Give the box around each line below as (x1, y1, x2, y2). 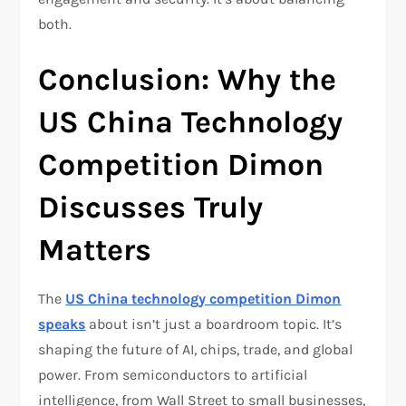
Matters (38, 232, 152, 269)
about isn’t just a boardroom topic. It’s (85, 315, 343, 333)
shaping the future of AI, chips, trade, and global (38, 341, 353, 359)
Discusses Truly (38, 189, 264, 227)
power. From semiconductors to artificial (38, 366, 308, 384)
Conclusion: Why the (38, 62, 337, 99)
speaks (38, 315, 86, 333)
